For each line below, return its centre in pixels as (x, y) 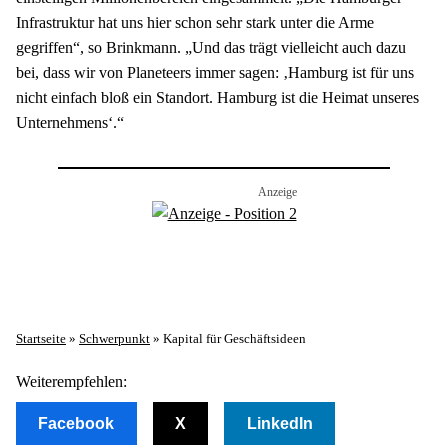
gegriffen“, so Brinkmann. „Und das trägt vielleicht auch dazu (211, 48)
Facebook (76, 423)
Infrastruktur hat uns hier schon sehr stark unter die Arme (195, 23)
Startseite (41, 338)
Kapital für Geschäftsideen (234, 338)
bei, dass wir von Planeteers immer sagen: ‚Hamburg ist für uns (215, 73)
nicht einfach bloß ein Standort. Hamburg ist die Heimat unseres (217, 98)
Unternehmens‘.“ (70, 123)
